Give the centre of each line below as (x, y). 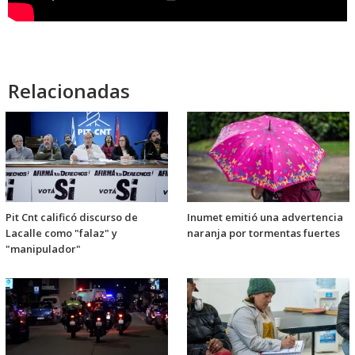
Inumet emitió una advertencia (265, 217)
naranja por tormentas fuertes (263, 233)
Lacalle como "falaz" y (61, 233)
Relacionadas (69, 90)
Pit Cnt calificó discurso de (72, 217)
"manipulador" (43, 248)
